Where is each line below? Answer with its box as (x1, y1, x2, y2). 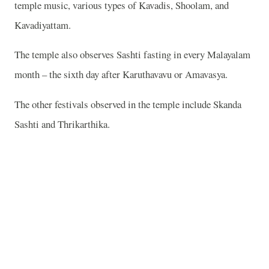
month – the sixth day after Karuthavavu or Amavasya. (14, 67, 228, 82)
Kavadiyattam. (14, 17, 71, 32)
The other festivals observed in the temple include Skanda (14, 97, 241, 112)
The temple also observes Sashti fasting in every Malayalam (14, 47, 250, 62)
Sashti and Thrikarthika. (14, 117, 110, 131)
